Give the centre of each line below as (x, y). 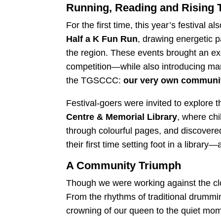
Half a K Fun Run (102, 39)
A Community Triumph (124, 165)
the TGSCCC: (95, 80)
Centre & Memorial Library (122, 117)
